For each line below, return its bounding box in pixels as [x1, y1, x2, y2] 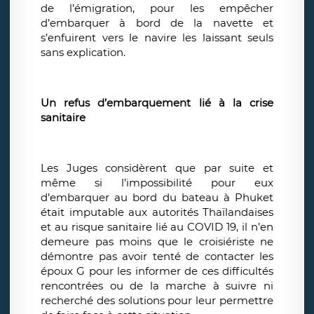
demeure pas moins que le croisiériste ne [41, 235, 273, 249]
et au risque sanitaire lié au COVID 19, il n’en [41, 220, 273, 234]
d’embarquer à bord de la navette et [41, 16, 273, 30]
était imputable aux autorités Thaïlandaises [41, 205, 273, 219]
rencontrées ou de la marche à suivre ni [41, 279, 273, 293]
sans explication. [41, 46, 125, 60]
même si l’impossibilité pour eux [41, 176, 273, 190]
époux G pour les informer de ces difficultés [41, 264, 273, 278]
